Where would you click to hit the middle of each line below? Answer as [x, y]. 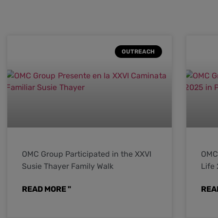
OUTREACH [138, 51]
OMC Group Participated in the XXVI [87, 154]
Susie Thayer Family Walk [68, 166]
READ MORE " [47, 189]
